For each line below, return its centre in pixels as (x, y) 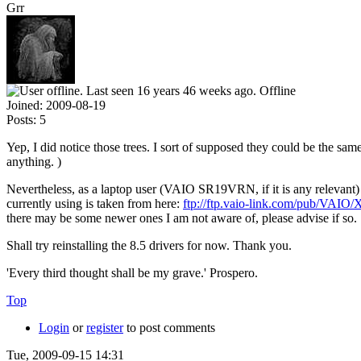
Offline (278, 90)
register (105, 327)
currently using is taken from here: (95, 203)
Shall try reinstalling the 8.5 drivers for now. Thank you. (149, 245)
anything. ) (34, 161)
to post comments (169, 327)
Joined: (25, 105)
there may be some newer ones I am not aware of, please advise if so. (182, 218)
